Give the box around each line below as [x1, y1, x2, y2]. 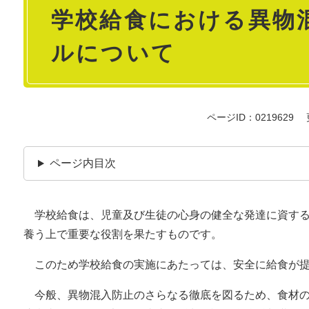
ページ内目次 [49, 157, 116, 170]
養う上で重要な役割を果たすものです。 [23, 228, 222, 241]
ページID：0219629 [207, 112, 294, 123]
